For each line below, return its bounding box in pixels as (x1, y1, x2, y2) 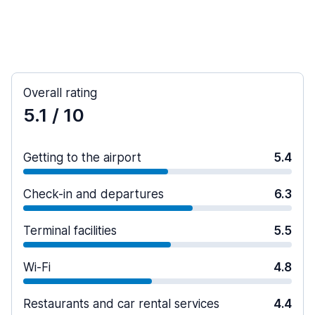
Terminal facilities (23, 223, 117, 238)
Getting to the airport (23, 150, 141, 165)
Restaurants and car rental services (23, 296, 219, 311)
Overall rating (23, 85, 97, 100)
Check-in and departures (23, 186, 164, 201)
